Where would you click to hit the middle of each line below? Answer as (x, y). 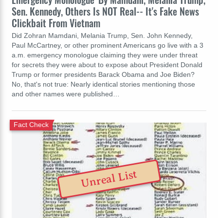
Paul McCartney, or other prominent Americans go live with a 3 (108, 45)
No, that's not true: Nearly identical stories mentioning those (103, 84)
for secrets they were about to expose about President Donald (107, 64)
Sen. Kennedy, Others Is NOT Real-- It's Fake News (105, 11)
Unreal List (109, 179)
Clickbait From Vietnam (56, 23)
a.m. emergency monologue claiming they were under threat (105, 55)
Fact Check (31, 125)
